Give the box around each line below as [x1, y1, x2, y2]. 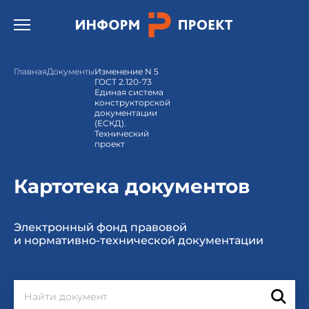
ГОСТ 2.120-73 [94, 77, 152, 87]
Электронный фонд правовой [14, 221, 187, 234]
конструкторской [94, 97, 170, 108]
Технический [94, 128, 149, 139]
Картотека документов [14, 175, 250, 198]
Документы [47, 66, 94, 77]
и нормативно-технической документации [14, 234, 263, 247]
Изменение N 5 [94, 66, 159, 77]
